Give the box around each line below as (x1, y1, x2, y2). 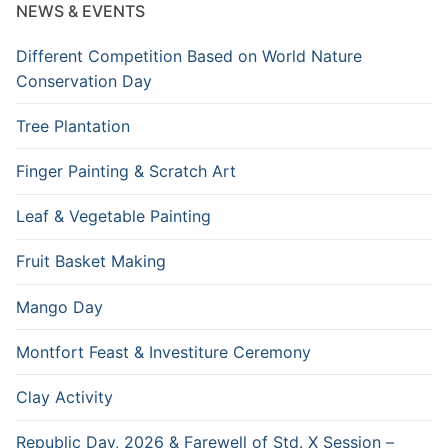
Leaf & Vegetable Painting (16, 206, 211, 227)
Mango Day (16, 296, 103, 317)
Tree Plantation (16, 115, 130, 136)
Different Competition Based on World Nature (16, 45, 362, 66)
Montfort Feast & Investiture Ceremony (16, 341, 311, 362)
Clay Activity (16, 386, 113, 407)
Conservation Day (16, 70, 152, 91)
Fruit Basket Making (16, 251, 166, 272)
